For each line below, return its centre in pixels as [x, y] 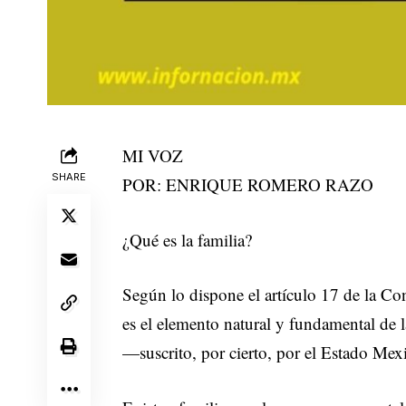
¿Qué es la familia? [188, 239]
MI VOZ [153, 156]
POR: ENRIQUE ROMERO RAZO [248, 185]
